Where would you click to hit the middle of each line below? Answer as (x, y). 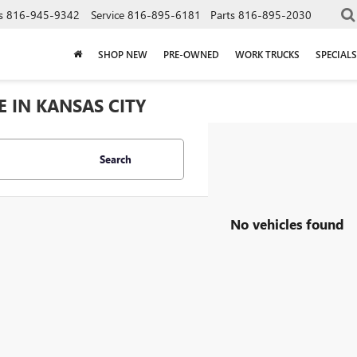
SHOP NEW (123, 54)
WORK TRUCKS (267, 54)
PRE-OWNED (191, 54)
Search (116, 159)
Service (108, 14)
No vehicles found (287, 224)
